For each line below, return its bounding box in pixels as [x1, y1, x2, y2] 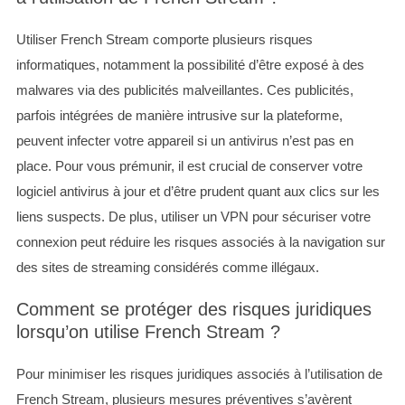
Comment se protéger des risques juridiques [15, 299, 372, 320]
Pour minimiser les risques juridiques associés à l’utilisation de [15, 366, 382, 382]
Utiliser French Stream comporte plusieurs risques [15, 32, 313, 48]
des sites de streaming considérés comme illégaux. [15, 259, 319, 276]
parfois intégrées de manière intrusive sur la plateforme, [15, 108, 343, 124]
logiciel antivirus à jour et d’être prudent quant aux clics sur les [15, 184, 380, 200]
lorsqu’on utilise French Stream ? [15, 322, 280, 343]
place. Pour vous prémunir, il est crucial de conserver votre [15, 158, 363, 174]
